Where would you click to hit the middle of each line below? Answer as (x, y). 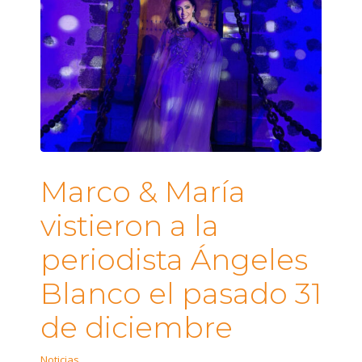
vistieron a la (130, 225)
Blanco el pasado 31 (181, 293)
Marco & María (143, 191)
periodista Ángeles (174, 259)
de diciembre (137, 327)
